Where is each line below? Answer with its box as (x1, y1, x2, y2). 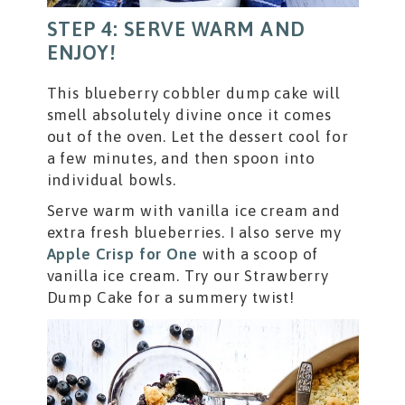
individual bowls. (46, 170, 176, 189)
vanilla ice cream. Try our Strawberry (46, 266, 329, 285)
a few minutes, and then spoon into (46, 148, 316, 167)
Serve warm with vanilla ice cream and (46, 201, 341, 220)
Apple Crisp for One (46, 244, 198, 263)
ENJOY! (46, 40, 118, 64)
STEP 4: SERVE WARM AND (46, 16, 306, 41)
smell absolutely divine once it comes (46, 105, 332, 124)
